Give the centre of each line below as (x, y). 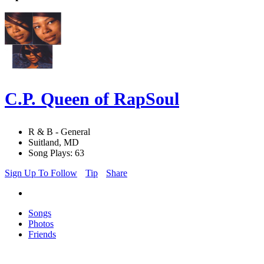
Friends (42, 235)
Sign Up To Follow (41, 173)
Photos (41, 224)
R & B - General (59, 132)
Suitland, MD (54, 143)
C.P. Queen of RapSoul (92, 99)
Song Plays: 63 (56, 153)
